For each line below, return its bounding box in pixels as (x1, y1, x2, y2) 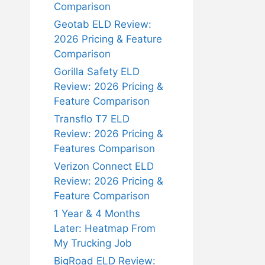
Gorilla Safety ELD (54, 66, 140, 77)
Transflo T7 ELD (54, 113, 130, 125)
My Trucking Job (54, 237, 132, 249)
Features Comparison (54, 143, 155, 154)
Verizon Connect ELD (54, 160, 154, 172)
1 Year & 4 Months (54, 208, 140, 219)
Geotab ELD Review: (54, 18, 151, 30)
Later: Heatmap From (54, 222, 156, 234)
